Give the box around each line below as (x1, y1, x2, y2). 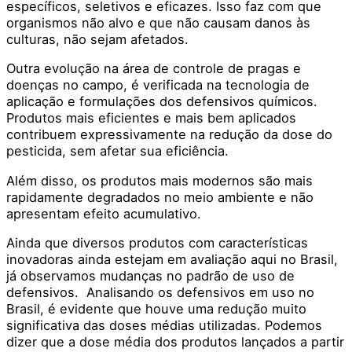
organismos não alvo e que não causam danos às (6, 14, 310, 31)
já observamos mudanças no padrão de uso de (6, 268, 295, 284)
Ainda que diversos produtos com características (6, 235, 308, 251)
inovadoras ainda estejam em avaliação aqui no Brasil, (6, 251, 338, 268)
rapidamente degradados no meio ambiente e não (6, 189, 313, 205)
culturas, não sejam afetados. (6, 31, 189, 47)
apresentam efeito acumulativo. (6, 205, 201, 222)
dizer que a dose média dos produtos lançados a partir (6, 334, 344, 350)
